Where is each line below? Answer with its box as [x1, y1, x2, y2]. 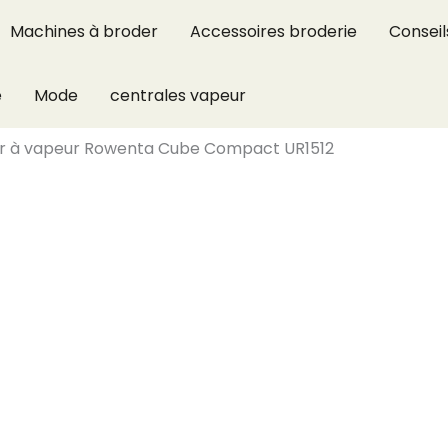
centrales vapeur [110, 84, 246, 107]
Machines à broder [10, 20, 158, 43]
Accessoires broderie [190, 20, 357, 43]
